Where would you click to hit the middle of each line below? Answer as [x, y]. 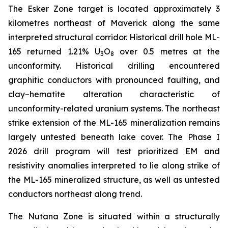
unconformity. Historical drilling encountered [114, 66]
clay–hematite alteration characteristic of [114, 94]
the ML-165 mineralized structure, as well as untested [114, 180]
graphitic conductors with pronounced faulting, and [114, 80]
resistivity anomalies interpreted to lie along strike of [114, 165]
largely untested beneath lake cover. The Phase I [114, 137]
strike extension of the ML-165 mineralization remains [114, 123]
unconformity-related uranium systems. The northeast [114, 108]
